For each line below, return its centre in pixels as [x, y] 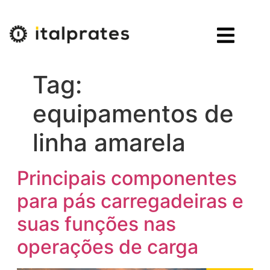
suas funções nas [96, 224]
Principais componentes [127, 178]
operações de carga [107, 247]
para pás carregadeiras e [130, 201]
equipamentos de [133, 114]
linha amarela [109, 143]
